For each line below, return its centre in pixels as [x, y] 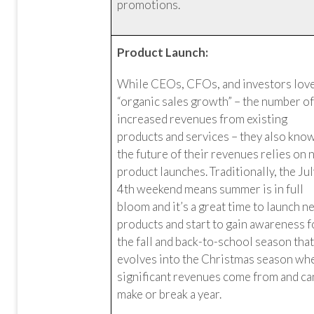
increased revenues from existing [203, 119]
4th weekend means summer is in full [211, 189]
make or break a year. [170, 294]
